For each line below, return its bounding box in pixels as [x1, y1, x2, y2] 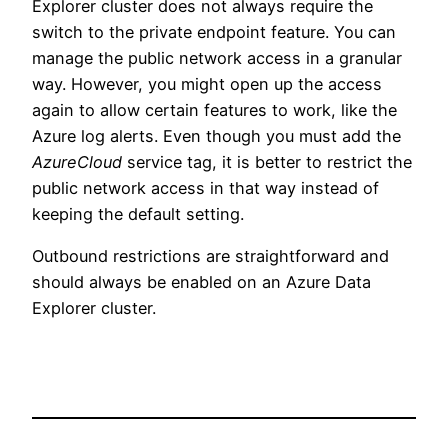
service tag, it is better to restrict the [122, 151, 412, 172]
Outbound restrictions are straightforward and [32, 246, 389, 267]
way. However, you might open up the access [32, 73, 382, 94]
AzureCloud [32, 151, 122, 172]
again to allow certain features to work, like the [32, 99, 397, 120]
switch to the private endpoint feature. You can [32, 21, 396, 42]
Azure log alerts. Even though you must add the [32, 125, 401, 146]
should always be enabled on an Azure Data [32, 272, 371, 293]
